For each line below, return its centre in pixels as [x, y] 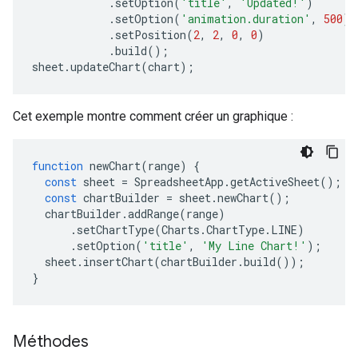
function [58, 166]
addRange [153, 214]
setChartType [115, 230]
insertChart [118, 262]
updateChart [105, 67]
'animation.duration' [246, 19]
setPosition [151, 35]
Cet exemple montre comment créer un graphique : [153, 116]
